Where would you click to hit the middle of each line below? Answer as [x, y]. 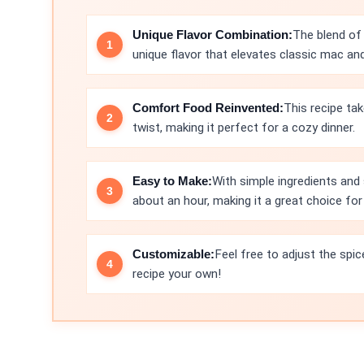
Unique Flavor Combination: [212, 35]
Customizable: [173, 254]
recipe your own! [177, 274]
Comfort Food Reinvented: [208, 108]
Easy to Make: [172, 181]
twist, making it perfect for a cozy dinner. [244, 128]
